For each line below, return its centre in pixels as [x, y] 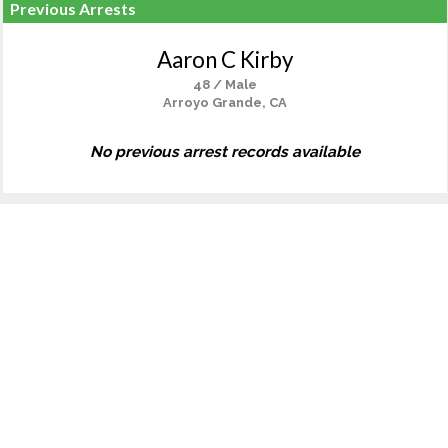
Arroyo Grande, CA [225, 102]
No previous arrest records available [225, 152]
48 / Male [225, 84]
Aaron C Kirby [225, 59]
